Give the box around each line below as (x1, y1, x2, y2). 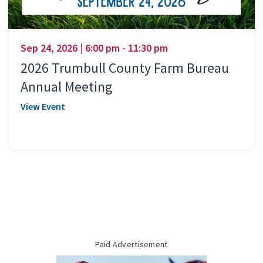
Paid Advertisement (95, 238, 168, 249)
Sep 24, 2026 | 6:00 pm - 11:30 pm (21, 41, 168, 55)
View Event (21, 100, 65, 112)
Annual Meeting (21, 77, 113, 96)
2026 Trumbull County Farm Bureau (21, 58, 229, 77)
